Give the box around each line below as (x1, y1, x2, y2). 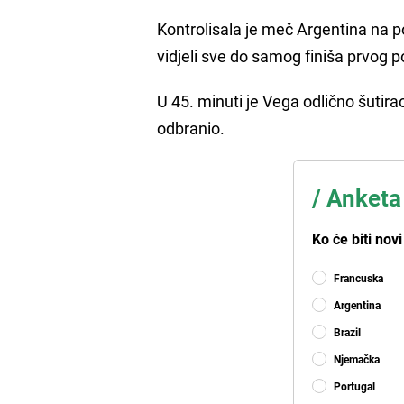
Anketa (321, 181, 402, 214)
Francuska (334, 270, 384, 285)
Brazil (334, 324, 362, 339)
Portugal (334, 378, 376, 393)
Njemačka (334, 351, 381, 366)
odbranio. (157, 116, 225, 139)
